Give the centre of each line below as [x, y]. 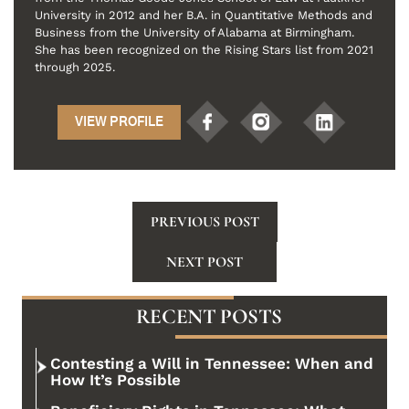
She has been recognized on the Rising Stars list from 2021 [204, 50]
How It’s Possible [115, 380]
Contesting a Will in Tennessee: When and [212, 364]
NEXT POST [204, 262]
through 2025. [75, 68]
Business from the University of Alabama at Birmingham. [194, 33]
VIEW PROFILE [119, 122]
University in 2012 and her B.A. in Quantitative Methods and [204, 16]
